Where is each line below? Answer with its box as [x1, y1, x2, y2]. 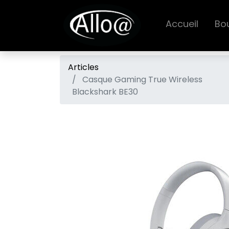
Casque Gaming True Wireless [82, 74, 202, 85]
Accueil [165, 17, 198, 30]
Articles [68, 61, 99, 73]
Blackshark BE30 [72, 86, 138, 98]
